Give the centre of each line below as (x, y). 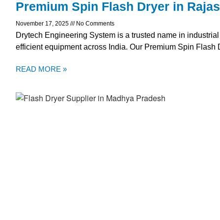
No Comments (95, 24)
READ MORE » (41, 69)
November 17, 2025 (43, 24)
